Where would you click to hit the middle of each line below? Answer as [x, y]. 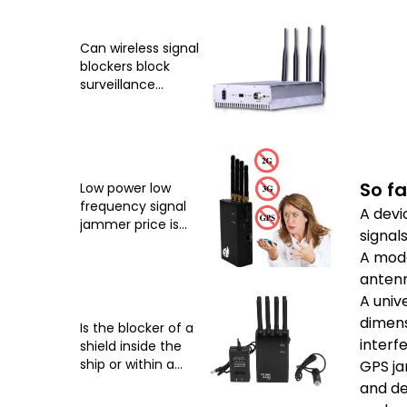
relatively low [121, 243]
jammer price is [129, 225]
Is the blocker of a [137, 328]
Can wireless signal [139, 49]
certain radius [124, 383]
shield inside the [131, 347]
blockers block [125, 67]
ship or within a [127, 365]
